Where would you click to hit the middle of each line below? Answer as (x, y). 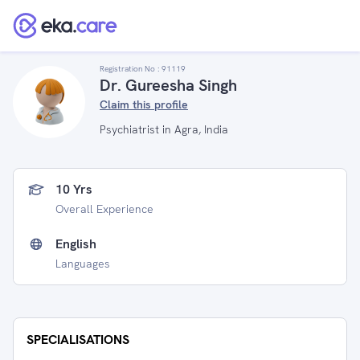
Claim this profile (144, 104)
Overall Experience (104, 209)
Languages (83, 264)
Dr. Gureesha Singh (168, 85)
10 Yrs (74, 189)
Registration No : (131, 69)
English (76, 244)
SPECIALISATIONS (78, 340)
